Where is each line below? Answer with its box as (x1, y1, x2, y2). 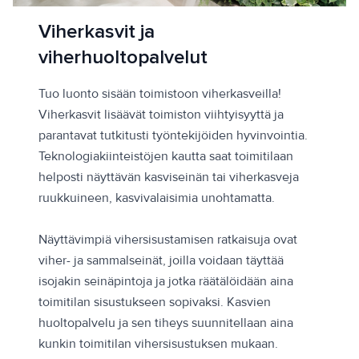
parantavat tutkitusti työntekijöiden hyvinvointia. (38, 127, 308, 144)
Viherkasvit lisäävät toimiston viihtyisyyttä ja (38, 107, 284, 123)
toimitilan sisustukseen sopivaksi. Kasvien (38, 294, 271, 311)
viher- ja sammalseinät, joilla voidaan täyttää (38, 252, 284, 269)
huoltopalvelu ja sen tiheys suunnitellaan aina (38, 315, 293, 332)
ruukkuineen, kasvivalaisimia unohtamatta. (38, 190, 275, 207)
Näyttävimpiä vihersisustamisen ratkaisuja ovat (38, 232, 297, 248)
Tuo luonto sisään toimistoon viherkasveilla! (38, 86, 281, 103)
